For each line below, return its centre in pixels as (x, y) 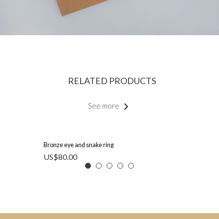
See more (103, 106)
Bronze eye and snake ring (79, 145)
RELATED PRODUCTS (112, 81)
